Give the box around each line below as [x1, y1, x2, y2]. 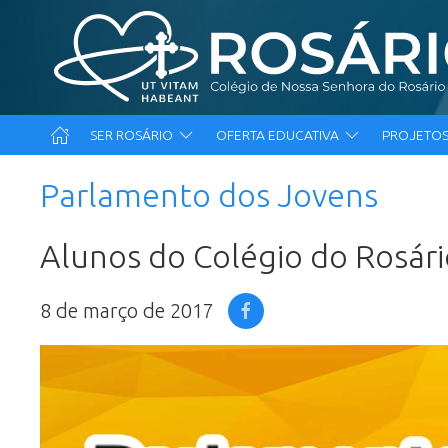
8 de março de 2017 [40, 299, 214, 323]
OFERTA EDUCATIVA [216, 127, 342, 144]
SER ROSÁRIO [90, 127, 176, 144]
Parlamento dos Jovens [40, 177, 378, 214]
